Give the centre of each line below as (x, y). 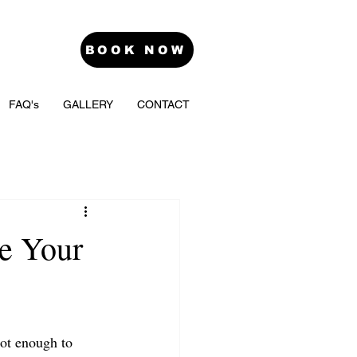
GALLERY (88, 104)
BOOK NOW (135, 50)
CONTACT (163, 104)
